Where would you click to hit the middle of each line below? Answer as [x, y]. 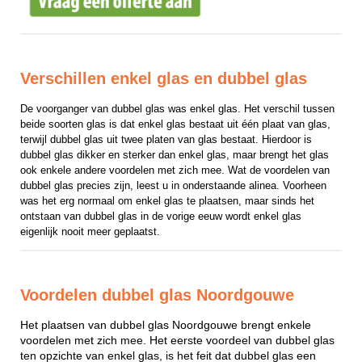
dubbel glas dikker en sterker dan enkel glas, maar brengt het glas [175, 154]
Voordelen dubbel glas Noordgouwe [157, 295]
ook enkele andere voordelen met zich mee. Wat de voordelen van [175, 170]
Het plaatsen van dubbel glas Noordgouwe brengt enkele [166, 325]
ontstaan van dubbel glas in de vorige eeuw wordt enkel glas [161, 216]
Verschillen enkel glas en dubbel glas [164, 79]
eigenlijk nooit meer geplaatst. [90, 231]
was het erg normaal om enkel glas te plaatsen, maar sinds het [167, 200]
